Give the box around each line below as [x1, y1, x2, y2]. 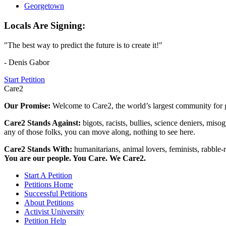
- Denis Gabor [4, 58, 49, 67]
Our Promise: [4, 101, 52, 110]
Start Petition [4, 75, 45, 84]
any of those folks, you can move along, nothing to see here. [4, 127, 195, 136]
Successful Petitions [24, 189, 87, 198]
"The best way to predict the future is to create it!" [4, 40, 162, 49]
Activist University [24, 207, 84, 216]
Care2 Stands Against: [4, 118, 83, 127]
